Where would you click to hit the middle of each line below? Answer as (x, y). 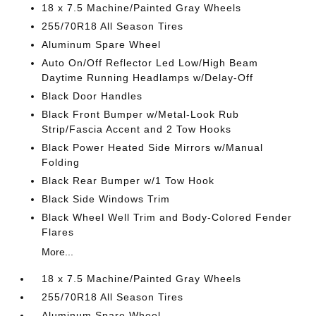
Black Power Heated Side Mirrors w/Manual (153, 147)
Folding (61, 162)
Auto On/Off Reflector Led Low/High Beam (150, 63)
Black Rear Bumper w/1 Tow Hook (128, 181)
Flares (58, 232)
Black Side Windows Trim (106, 199)
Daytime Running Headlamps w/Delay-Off (148, 78)
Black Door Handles (92, 96)
